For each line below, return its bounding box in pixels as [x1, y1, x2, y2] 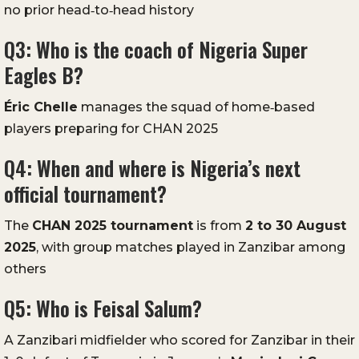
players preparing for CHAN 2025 [4, 121, 218, 137]
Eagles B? [4, 60, 83, 91]
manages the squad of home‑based [78, 99, 315, 115]
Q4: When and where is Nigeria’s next [4, 153, 301, 184]
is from [193, 218, 245, 234]
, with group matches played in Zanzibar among [36, 240, 345, 256]
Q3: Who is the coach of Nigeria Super [4, 34, 308, 65]
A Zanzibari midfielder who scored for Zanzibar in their [4, 333, 355, 349]
